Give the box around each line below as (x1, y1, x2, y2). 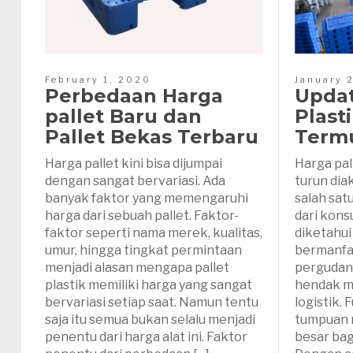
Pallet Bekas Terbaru (45, 124, 258, 148)
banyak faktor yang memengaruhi (45, 190, 248, 206)
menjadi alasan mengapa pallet (45, 259, 229, 275)
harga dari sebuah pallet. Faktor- (45, 207, 239, 223)
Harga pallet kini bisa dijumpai (45, 155, 222, 171)
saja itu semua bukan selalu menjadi (45, 311, 255, 327)
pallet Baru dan (45, 104, 202, 128)
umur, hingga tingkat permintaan (45, 242, 242, 258)
